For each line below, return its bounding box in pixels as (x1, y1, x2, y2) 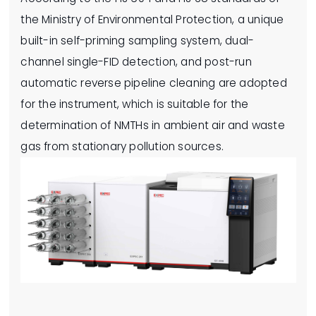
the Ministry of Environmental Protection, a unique (20, 11, 284, 27)
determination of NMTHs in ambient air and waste (20, 117, 285, 133)
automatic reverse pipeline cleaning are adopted (20, 75, 287, 90)
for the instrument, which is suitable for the (20, 96, 249, 111)
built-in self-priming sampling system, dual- (20, 32, 255, 48)
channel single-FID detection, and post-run (20, 54, 252, 69)
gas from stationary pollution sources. (20, 138, 224, 154)
